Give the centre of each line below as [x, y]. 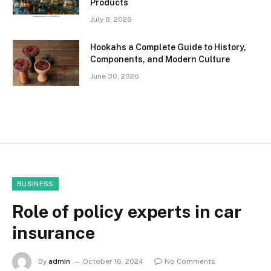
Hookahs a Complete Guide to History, [168, 47]
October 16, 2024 [113, 261]
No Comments [190, 261]
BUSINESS [35, 184]
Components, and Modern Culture [160, 59]
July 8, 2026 [111, 19]
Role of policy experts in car [127, 211]
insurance [54, 232]
